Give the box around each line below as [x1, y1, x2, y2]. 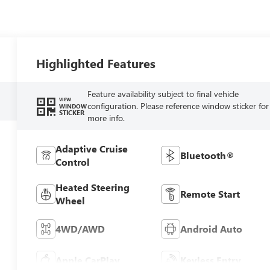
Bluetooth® [180, 148, 234, 162]
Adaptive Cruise [55, 142, 128, 155]
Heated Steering [55, 180, 130, 193]
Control [55, 155, 90, 168]
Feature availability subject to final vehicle [87, 87, 239, 99]
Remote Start [180, 187, 240, 200]
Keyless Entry [180, 253, 241, 266]
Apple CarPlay [55, 253, 121, 266]
